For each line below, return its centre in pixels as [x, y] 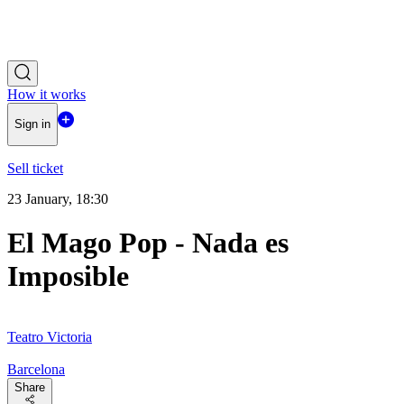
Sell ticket [35, 168]
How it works [46, 94]
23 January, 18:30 [58, 198]
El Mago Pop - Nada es [148, 243]
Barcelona [36, 369]
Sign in [32, 124]
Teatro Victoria [50, 336]
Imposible [68, 276]
